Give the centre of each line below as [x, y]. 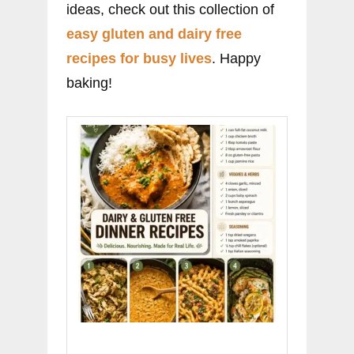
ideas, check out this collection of [170, 10]
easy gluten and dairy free [154, 34]
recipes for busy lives [139, 59]
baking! [89, 83]
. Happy [236, 59]
